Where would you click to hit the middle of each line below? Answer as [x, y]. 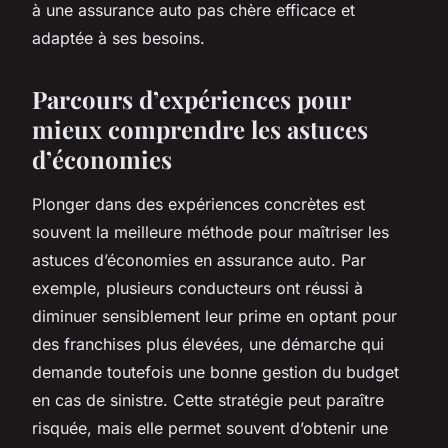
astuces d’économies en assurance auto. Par [199, 259]
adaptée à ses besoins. [118, 37]
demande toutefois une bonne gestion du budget [215, 371]
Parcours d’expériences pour [191, 98]
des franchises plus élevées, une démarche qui [208, 343]
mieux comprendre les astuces [200, 128]
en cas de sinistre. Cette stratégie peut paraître [208, 399]
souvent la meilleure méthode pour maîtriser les [210, 231]
